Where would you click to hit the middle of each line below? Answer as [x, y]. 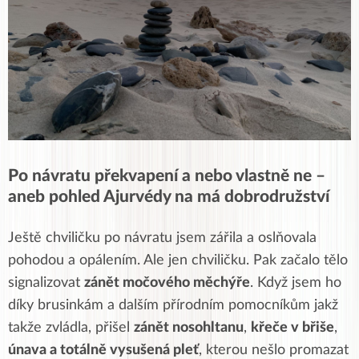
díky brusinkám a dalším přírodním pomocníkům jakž [173, 306]
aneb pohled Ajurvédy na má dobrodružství [169, 197]
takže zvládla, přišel [71, 328]
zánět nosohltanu [189, 328]
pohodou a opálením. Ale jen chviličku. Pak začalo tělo [178, 261]
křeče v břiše [292, 328]
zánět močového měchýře [167, 283]
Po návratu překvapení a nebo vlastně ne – [167, 176]
